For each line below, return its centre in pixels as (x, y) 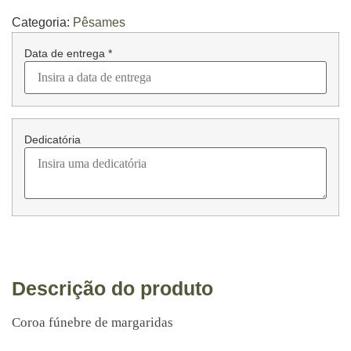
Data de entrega (66, 54)
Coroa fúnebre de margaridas (92, 322)
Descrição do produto (112, 288)
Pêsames (99, 22)
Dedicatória (52, 140)
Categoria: (42, 22)
